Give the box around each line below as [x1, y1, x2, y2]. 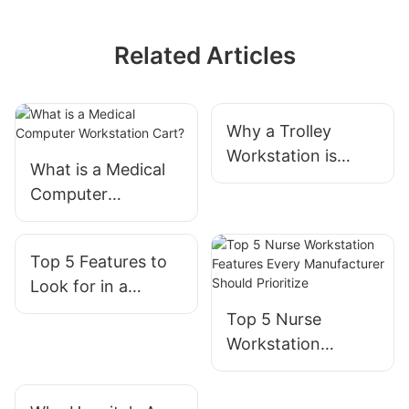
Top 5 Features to [30, 252, 167, 272]
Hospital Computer [30, 301, 175, 321]
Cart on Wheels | [30, 326, 160, 346]
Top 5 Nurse [225, 309, 321, 330]
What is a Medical [30, 160, 165, 180]
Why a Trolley [225, 121, 331, 142]
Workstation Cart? [30, 209, 172, 229]
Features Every [225, 359, 341, 379]
